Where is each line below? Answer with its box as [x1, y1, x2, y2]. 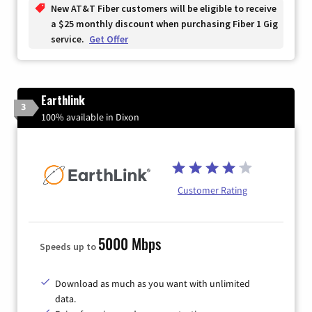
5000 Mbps [98, 233, 161, 255]
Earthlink [41, 91, 85, 109]
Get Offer [89, 32, 128, 45]
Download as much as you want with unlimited [55, 277, 250, 290]
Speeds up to [40, 240, 98, 253]
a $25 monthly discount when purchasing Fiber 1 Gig [51, 17, 278, 30]
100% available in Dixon [41, 110, 139, 123]
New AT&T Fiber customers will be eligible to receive [51, 1, 276, 15]
